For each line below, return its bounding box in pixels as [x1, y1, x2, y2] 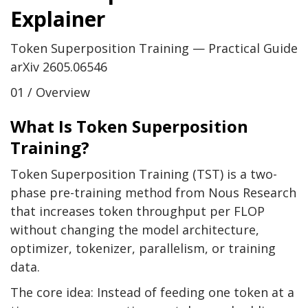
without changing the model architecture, [10, 221, 259, 239]
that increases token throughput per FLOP [10, 203, 265, 220]
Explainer [10, 5, 105, 34]
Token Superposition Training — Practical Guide [10, 40, 298, 57]
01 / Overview [10, 84, 90, 101]
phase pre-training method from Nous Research [10, 184, 296, 201]
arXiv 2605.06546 [10, 58, 107, 76]
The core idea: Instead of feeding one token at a [10, 284, 294, 301]
